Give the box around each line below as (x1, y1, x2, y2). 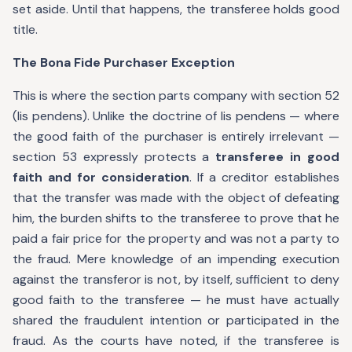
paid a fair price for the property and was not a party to (13, 230, 339, 247)
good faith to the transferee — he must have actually (13, 291, 339, 308)
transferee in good (215, 148, 340, 165)
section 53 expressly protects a (13, 148, 216, 165)
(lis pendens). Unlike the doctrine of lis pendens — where (13, 108, 339, 124)
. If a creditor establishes (189, 169, 339, 185)
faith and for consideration (13, 169, 189, 185)
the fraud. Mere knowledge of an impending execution (13, 251, 339, 267)
